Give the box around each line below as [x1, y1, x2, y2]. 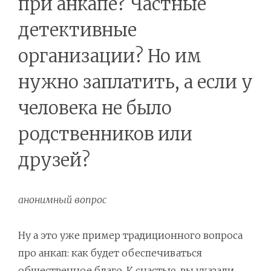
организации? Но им [18, 45, 201, 68]
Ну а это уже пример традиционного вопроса [18, 229, 243, 242]
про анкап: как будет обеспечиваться [18, 247, 202, 260]
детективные [18, 19, 137, 42]
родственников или [18, 123, 192, 146]
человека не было [18, 97, 172, 120]
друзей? [18, 149, 90, 172]
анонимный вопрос [18, 194, 106, 206]
